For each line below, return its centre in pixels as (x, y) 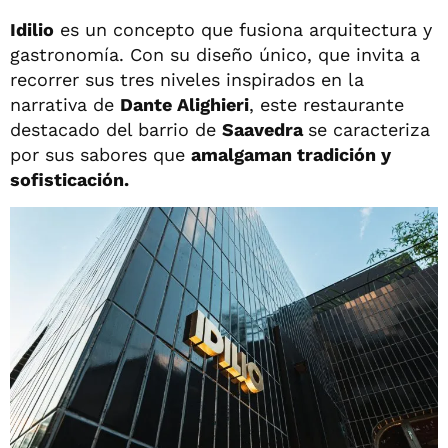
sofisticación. (69, 180)
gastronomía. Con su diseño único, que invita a (215, 55)
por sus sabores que (100, 155)
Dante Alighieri (184, 105)
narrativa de (65, 105)
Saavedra (265, 130)
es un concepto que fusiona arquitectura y (243, 30)
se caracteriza (369, 130)
